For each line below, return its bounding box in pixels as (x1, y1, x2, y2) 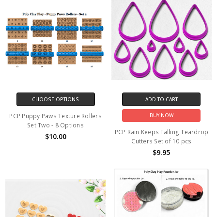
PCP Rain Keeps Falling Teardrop (114, 128, 209, 137)
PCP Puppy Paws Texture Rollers (9, 111, 102, 120)
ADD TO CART (145, 95, 178, 103)
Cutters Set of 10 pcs (131, 137, 192, 146)
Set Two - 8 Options (27, 121, 84, 129)
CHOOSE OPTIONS (32, 95, 79, 103)
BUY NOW (149, 112, 173, 119)
